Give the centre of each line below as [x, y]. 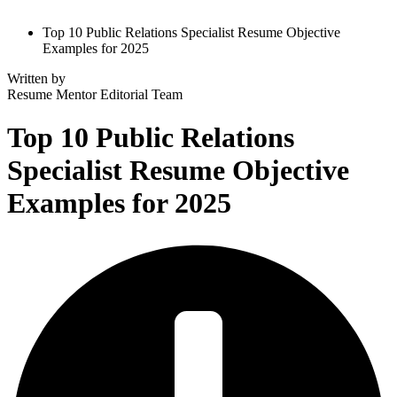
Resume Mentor [52, 94]
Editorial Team [140, 94]
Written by [36, 78]
